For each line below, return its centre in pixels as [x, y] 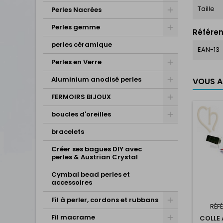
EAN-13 [209, 49]
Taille [206, 8]
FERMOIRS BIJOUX [81, 97]
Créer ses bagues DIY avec [97, 149]
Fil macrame [73, 217]
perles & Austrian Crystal [95, 157]
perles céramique [82, 45]
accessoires [72, 182]
